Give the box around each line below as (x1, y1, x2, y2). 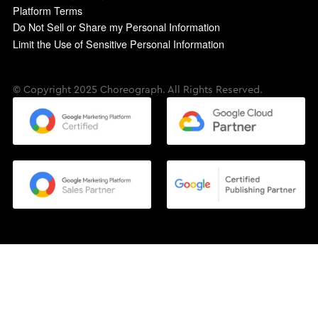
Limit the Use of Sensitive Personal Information (12, 36, 224, 51)
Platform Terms (12, 3, 82, 18)
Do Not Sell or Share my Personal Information (12, 20, 220, 35)
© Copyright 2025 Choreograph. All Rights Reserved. (12, 84, 263, 95)
